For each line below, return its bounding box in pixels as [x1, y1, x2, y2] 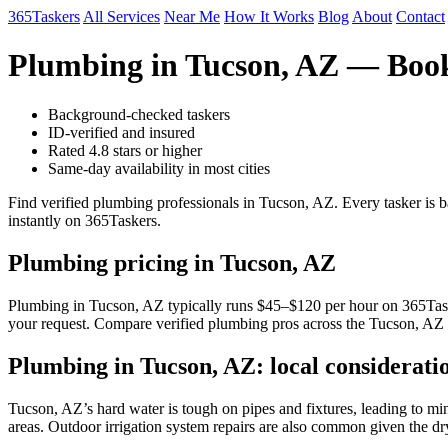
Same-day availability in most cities [48, 159, 270, 177]
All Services [83, 8, 160, 25]
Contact [396, 8, 445, 25]
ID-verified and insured [48, 123, 195, 141]
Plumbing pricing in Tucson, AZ [8, 249, 336, 276]
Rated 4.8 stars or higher [48, 141, 202, 159]
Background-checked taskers [48, 105, 230, 123]
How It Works [224, 8, 314, 25]
